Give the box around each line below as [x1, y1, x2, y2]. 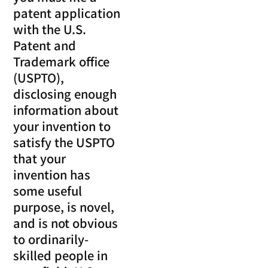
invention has [13, 166, 91, 184]
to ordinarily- [13, 230, 89, 248]
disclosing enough [13, 85, 117, 103]
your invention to [13, 117, 111, 135]
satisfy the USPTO [13, 133, 115, 151]
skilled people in [13, 246, 108, 264]
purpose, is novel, [13, 198, 115, 216]
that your [13, 150, 66, 167]
